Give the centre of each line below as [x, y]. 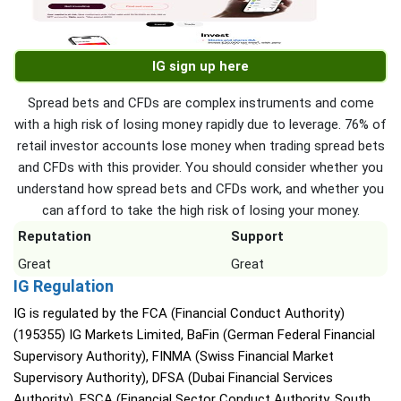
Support [257, 236]
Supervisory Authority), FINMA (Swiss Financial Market [174, 356]
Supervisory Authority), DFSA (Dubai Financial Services [173, 378]
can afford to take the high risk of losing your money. [200, 210]
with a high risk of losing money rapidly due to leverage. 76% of [200, 124]
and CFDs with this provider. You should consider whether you [200, 167]
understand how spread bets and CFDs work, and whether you [200, 189]
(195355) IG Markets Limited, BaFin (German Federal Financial [194, 335]
